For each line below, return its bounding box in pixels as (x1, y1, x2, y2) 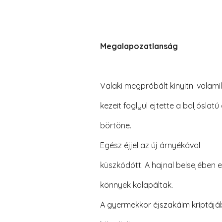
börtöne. (100, 120, 131, 130)
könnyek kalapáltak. (100, 180, 173, 190)
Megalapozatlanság (100, 41, 178, 51)
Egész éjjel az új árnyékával (100, 140, 200, 150)
